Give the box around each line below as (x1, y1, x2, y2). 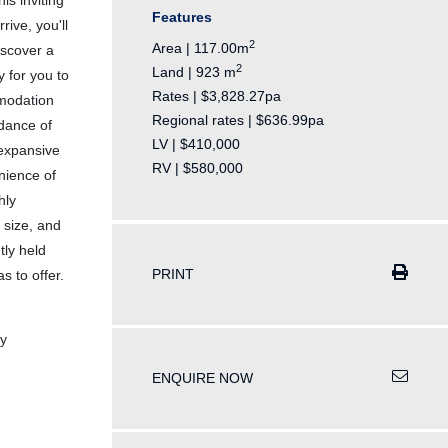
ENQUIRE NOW (152, 369, 253, 386)
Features (152, 9, 212, 26)
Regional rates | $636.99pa (152, 112, 324, 129)
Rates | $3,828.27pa (152, 88, 281, 105)
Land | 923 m (152, 64, 236, 81)
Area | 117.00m (152, 40, 249, 57)
